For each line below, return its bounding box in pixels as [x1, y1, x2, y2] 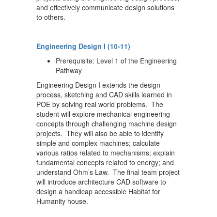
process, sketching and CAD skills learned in [36, 90, 172, 99]
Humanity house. [36, 196, 88, 206]
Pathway [56, 65, 82, 75]
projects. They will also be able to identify [36, 128, 164, 138]
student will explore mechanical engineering [36, 109, 170, 119]
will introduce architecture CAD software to [36, 177, 166, 186]
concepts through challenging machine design [36, 119, 177, 128]
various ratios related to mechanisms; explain [36, 148, 175, 157]
